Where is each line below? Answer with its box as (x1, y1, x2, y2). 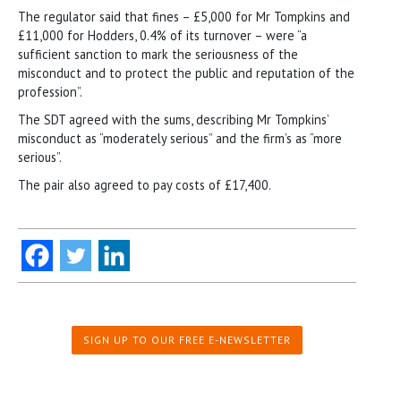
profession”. (18, 82, 82, 100)
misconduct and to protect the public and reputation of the (18, 64, 354, 81)
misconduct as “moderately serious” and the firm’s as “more (18, 129, 342, 147)
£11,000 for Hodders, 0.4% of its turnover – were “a (18, 26, 307, 44)
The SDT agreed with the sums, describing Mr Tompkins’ (18, 110, 328, 128)
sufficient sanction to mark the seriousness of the (18, 45, 298, 63)
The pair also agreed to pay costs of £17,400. (18, 175, 271, 193)
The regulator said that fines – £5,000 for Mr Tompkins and (18, 7, 350, 25)
